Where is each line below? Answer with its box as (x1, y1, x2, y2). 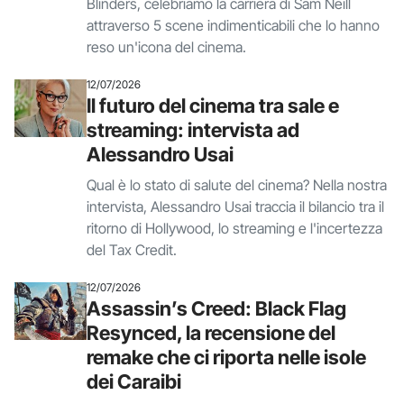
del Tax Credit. (87, 241, 177, 259)
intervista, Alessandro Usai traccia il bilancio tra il (87, 197, 384, 216)
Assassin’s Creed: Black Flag (87, 297, 346, 320)
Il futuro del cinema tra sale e (87, 94, 339, 117)
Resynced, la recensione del (87, 321, 335, 344)
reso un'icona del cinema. (87, 38, 246, 56)
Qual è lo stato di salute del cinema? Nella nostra (87, 176, 387, 194)
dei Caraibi (87, 370, 181, 393)
